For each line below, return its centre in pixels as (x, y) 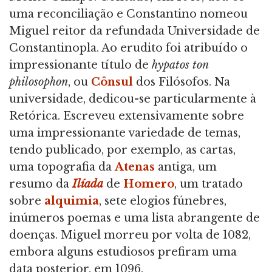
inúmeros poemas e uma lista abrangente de (134, 218)
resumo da (39, 184)
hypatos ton (178, 65)
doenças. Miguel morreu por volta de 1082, (130, 235)
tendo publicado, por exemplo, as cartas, (122, 150)
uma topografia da (62, 167)
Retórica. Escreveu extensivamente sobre (127, 116)
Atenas (135, 167)
